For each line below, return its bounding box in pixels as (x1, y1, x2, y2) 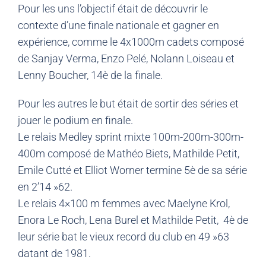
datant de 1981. (18, 246, 91, 259)
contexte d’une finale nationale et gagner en (18, 18, 219, 31)
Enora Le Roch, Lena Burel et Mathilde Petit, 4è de (18, 213, 248, 226)
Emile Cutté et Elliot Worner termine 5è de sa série (18, 163, 247, 176)
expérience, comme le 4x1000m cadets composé (18, 35, 244, 48)
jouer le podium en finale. (18, 113, 133, 126)
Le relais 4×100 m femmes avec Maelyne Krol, (18, 197, 230, 210)
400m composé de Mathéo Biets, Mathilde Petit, (18, 147, 239, 160)
